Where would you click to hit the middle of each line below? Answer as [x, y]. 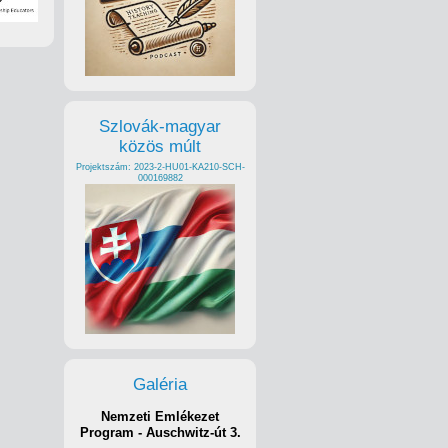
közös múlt [160, 146]
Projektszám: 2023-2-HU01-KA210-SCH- [160, 166]
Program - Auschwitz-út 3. [160, 433]
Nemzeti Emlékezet [160, 417]
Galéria [160, 384]
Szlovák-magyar [160, 126]
